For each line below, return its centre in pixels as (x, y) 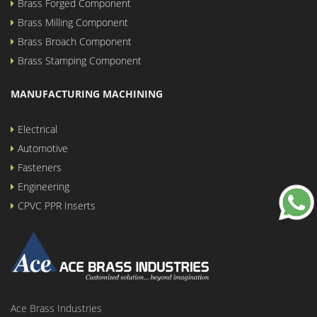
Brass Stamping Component (80, 60)
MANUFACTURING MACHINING (87, 94)
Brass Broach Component (75, 41)
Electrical (38, 129)
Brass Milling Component (73, 22)
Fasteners (40, 167)
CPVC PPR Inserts (57, 206)
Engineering (44, 186)
